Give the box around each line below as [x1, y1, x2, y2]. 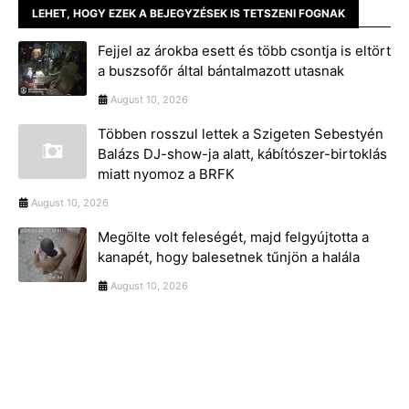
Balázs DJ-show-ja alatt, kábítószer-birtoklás [98, 145, 387, 163]
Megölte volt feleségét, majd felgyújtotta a [98, 228, 369, 246]
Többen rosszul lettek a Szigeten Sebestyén [98, 125, 383, 143]
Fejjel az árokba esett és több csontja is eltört [98, 42, 391, 60]
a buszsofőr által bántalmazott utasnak [98, 62, 344, 80]
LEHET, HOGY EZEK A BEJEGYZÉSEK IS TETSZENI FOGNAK [32, 6, 345, 21]
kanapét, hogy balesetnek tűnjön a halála [98, 248, 360, 267]
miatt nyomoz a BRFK [98, 165, 235, 184]
